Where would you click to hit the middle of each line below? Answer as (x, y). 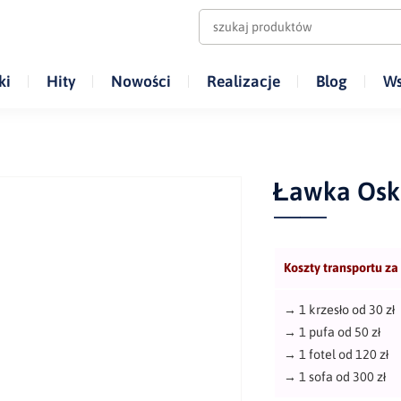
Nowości (141, 81)
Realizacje (243, 81)
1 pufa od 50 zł (340, 332)
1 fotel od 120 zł (343, 354)
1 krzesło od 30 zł (347, 309)
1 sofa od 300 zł (343, 376)
